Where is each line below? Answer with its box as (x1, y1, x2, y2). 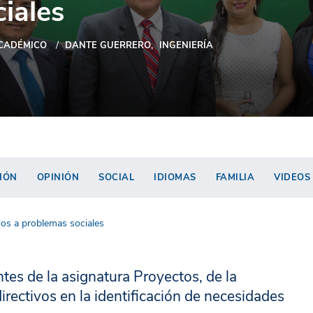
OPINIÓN (36, 171, 79, 184)
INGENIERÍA (159, 39, 213, 52)
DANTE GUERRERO (65, 39, 151, 52)
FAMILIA (215, 171, 254, 184)
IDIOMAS (154, 171, 196, 184)
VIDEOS (274, 171, 310, 184)
